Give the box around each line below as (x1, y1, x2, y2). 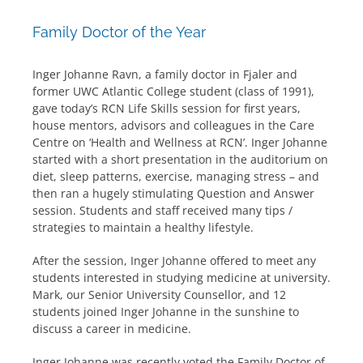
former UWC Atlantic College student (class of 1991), (32, 83, 314, 100)
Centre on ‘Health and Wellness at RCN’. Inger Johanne (32, 135, 327, 151)
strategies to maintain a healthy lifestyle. (32, 220, 254, 236)
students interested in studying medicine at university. (32, 270, 331, 286)
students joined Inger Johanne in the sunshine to (32, 304, 299, 320)
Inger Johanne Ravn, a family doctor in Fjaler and (32, 66, 297, 83)
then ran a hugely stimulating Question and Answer (32, 186, 314, 202)
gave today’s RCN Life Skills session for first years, (32, 100, 301, 117)
